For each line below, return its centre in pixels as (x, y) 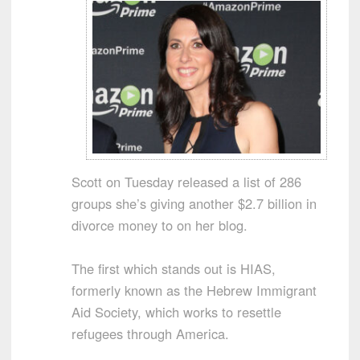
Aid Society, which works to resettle (176, 311)
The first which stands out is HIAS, (174, 268)
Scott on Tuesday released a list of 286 (186, 181)
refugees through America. (150, 333)
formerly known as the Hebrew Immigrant (194, 290)
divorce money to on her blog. (160, 225)
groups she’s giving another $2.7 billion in (194, 203)
